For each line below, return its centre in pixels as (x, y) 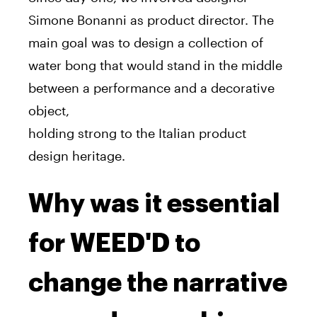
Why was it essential (154, 203)
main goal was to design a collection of (146, 42)
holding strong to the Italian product (137, 133)
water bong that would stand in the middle (155, 65)
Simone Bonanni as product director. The (151, 19)
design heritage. (77, 155)
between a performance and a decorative (151, 87)
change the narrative (158, 283)
